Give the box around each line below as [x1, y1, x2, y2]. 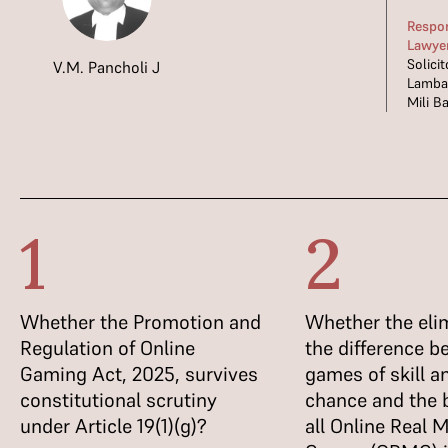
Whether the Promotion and [20, 309, 261, 335]
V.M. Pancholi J [53, 57, 161, 77]
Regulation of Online [20, 335, 195, 361]
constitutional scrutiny [20, 387, 217, 413]
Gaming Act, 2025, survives [20, 361, 258, 387]
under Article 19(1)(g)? [20, 413, 207, 439]
